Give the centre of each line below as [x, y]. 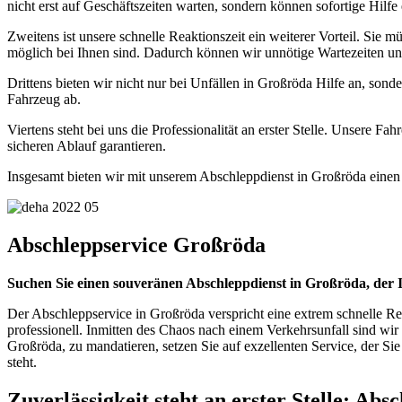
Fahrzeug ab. [44, 100]
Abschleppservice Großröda [136, 245]
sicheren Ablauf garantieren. [87, 146]
